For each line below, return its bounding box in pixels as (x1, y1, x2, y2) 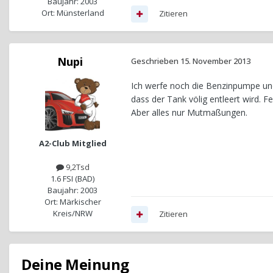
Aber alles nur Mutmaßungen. (131, 107, 247, 119)
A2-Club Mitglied (38, 138, 107, 149)
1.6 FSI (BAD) (51, 173, 94, 185)
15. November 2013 (180, 55, 250, 67)
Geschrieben (131, 55, 180, 67)
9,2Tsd (63, 161, 90, 173)
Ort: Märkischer (44, 196, 101, 208)
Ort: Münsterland (41, 7, 104, 19)
